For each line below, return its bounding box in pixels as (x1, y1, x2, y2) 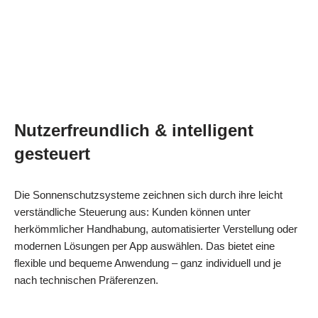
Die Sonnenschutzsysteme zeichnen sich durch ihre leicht (14, 188, 283, 201)
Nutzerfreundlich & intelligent (14, 120, 253, 140)
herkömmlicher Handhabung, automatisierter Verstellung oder (14, 222, 297, 235)
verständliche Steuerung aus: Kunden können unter (14, 205, 251, 218)
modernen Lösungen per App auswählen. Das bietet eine (14, 239, 275, 252)
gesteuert (14, 143, 90, 163)
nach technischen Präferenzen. (14, 273, 158, 286)
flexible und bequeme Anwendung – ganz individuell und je (14, 256, 281, 269)
